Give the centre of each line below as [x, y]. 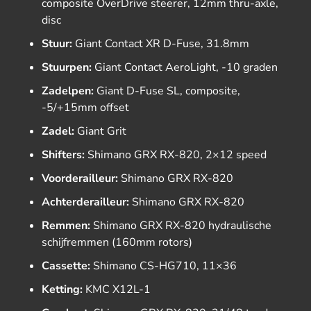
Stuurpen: [67, 67]
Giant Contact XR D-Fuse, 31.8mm [161, 44]
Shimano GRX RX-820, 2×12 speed [176, 155]
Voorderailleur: [80, 178]
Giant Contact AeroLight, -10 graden [185, 67]
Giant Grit [100, 131]
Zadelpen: [68, 91]
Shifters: [63, 155]
